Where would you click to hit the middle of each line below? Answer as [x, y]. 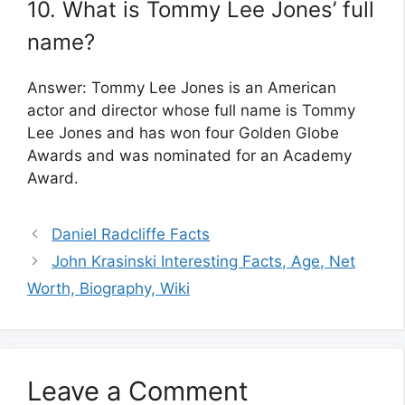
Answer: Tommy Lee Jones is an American [182, 87]
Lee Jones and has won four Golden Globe [183, 132]
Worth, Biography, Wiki [108, 288]
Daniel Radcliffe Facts [131, 234]
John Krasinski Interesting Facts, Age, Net [204, 261]
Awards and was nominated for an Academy [189, 155]
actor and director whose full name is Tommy [191, 110]
